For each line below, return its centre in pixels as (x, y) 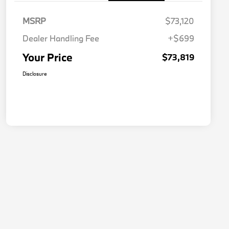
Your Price (48, 58)
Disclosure (35, 74)
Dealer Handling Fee (61, 38)
